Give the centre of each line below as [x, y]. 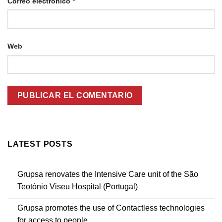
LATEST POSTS [40, 144]
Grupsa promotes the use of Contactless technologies [111, 208]
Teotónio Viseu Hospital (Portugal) [78, 186]
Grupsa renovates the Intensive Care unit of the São [108, 174]
